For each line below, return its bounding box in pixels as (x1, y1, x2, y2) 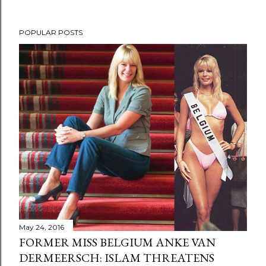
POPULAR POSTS (19, 28, 83, 37)
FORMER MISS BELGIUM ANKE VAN (19, 235, 216, 251)
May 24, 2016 (19, 223, 64, 232)
